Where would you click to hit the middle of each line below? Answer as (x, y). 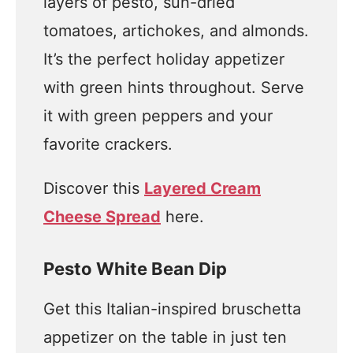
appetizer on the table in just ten (165, 337)
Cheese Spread (102, 217)
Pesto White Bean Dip (135, 269)
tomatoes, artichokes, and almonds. (176, 31)
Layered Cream (203, 188)
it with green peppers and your (158, 116)
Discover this (94, 188)
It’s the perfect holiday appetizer (164, 59)
